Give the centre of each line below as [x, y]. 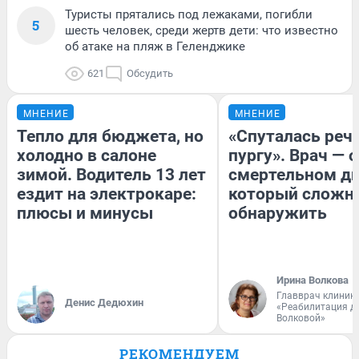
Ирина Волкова [313, 280]
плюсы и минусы [85, 214]
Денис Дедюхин [104, 303]
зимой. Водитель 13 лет [111, 175]
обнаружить [278, 214]
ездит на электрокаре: [107, 194]
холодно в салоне [87, 156]
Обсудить [150, 74]
